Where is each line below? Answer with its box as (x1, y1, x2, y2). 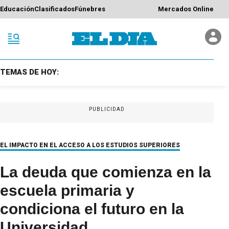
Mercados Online (158, 5, 214, 13)
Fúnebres (75, 5, 105, 13)
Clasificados (34, 5, 75, 13)
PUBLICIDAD (88, 106, 125, 112)
